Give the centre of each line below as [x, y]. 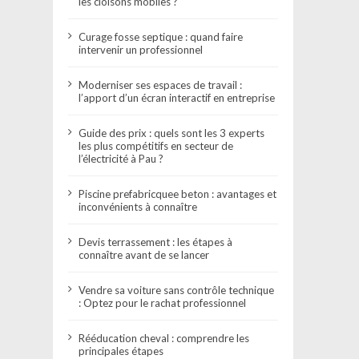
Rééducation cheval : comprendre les [164, 338]
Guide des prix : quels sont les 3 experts [172, 133]
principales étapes [121, 351]
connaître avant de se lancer [144, 254]
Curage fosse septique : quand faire [161, 36]
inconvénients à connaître [138, 206]
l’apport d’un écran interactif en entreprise [177, 97]
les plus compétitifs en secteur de [156, 145]
